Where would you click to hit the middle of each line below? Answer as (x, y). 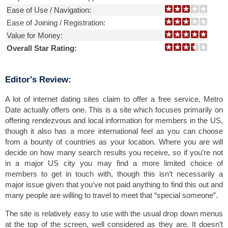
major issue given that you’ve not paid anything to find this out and (114, 184)
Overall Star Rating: (42, 48)
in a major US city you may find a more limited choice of (114, 163)
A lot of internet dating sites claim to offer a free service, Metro (114, 99)
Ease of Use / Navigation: (49, 10)
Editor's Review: (38, 79)
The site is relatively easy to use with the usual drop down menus (114, 213)
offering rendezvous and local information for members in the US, (114, 120)
